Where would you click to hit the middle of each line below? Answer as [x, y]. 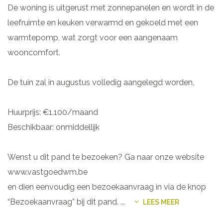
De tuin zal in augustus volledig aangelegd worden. [101, 82]
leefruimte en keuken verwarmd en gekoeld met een [103, 22]
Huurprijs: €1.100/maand [53, 112]
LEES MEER [161, 202]
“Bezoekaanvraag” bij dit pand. [64, 202]
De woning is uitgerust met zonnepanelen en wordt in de [111, 7]
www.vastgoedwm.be [48, 172]
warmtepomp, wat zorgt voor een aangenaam [93, 37]
